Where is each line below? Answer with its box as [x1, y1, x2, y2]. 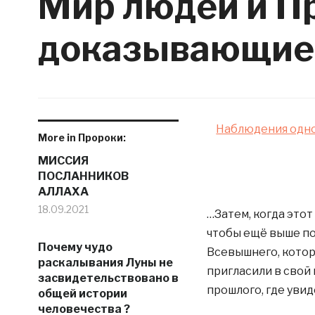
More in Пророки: [37, 131, 126, 143]
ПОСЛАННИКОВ [37, 169, 129, 183]
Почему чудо [37, 240, 112, 254]
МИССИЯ [37, 154, 89, 167]
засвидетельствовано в [37, 271, 179, 285]
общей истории [37, 287, 127, 300]
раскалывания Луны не [37, 256, 173, 269]
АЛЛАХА [37, 185, 89, 198]
